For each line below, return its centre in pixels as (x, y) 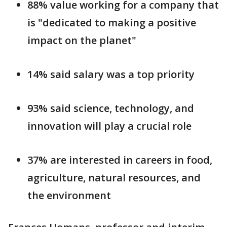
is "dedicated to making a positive (112, 23)
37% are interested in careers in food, (120, 160)
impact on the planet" (82, 41)
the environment (69, 196)
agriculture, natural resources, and (114, 178)
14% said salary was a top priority (111, 74)
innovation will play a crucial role (109, 126)
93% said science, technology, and (111, 108)
